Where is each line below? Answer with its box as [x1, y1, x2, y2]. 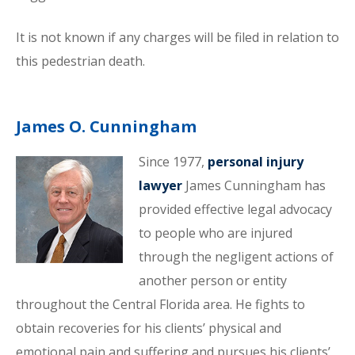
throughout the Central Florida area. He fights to [16, 296, 305, 313]
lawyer [138, 177, 182, 194]
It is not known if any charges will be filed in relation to [16, 29, 339, 46]
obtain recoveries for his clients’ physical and [16, 319, 281, 337]
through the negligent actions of [138, 248, 334, 265]
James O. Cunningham [16, 116, 197, 137]
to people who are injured [138, 224, 292, 242]
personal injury [207, 153, 303, 170]
